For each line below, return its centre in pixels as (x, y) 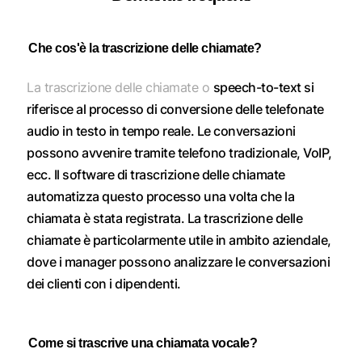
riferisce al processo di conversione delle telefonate (175, 109)
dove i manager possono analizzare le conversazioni (179, 262)
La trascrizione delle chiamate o (120, 88)
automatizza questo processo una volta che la (161, 197)
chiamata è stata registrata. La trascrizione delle (165, 219)
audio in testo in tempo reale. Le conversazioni (161, 131)
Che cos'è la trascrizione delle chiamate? (145, 48)
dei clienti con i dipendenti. (104, 284)
